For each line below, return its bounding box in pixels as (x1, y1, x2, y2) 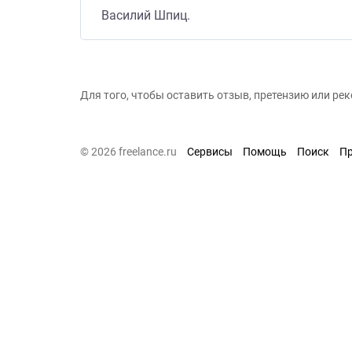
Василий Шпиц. (101, 8, 190, 24)
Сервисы (187, 145, 233, 159)
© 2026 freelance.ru (80, 145, 177, 159)
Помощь (243, 145, 287, 159)
